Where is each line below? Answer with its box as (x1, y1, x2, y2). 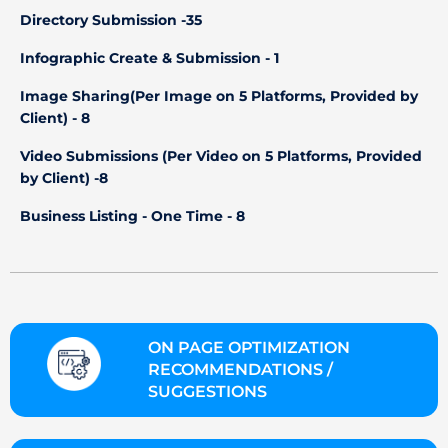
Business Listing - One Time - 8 (20, 207, 245, 224)
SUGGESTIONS (148, 381, 268, 401)
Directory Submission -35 (20, 11, 202, 28)
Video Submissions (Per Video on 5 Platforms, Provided (20, 147, 422, 164)
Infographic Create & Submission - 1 (20, 49, 279, 66)
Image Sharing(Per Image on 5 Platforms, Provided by (20, 87, 418, 104)
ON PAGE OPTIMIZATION (148, 337, 351, 357)
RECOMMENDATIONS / (148, 359, 334, 379)
